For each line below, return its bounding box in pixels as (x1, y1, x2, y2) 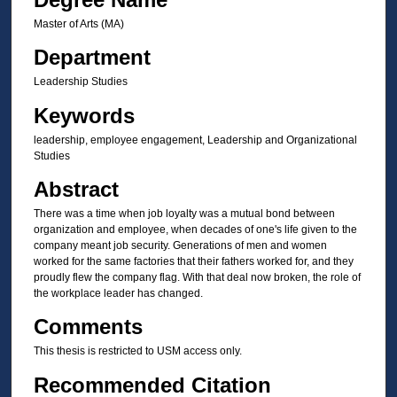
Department (33, 45, 151, 70)
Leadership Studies (33, 75, 128, 89)
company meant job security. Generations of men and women (33, 238, 327, 252)
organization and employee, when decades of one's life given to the (33, 222, 357, 236)
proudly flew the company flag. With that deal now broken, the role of (33, 270, 361, 284)
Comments (33, 315, 143, 339)
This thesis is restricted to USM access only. (33, 345, 242, 358)
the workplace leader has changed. (33, 286, 203, 300)
